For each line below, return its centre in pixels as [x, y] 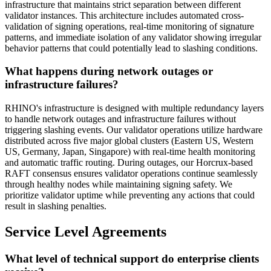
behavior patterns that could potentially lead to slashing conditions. [131, 48]
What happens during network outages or [109, 71]
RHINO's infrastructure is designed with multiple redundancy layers [134, 108]
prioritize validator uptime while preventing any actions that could [130, 195]
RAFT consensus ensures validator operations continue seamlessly [131, 173]
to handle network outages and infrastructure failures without [120, 119]
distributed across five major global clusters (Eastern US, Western [129, 140]
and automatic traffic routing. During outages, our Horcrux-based [129, 162]
